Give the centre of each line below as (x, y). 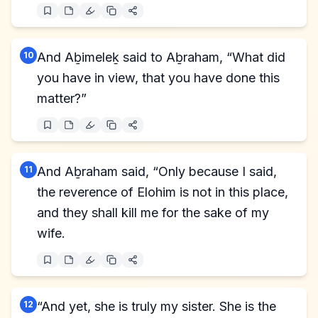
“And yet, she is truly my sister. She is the (157, 306)
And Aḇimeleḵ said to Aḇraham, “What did (161, 57)
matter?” (62, 98)
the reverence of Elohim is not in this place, (163, 192)
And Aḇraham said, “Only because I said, (157, 171)
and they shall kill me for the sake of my (153, 213)
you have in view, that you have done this (158, 78)
